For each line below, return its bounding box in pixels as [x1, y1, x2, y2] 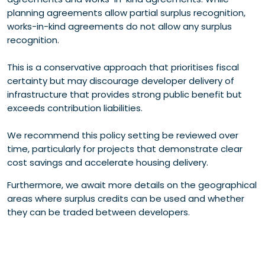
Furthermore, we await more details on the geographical [7, 179, 257, 192]
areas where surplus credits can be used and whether [7, 192, 244, 205]
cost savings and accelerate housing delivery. [7, 156, 208, 169]
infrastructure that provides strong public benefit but [7, 88, 242, 101]
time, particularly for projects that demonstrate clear [7, 143, 243, 156]
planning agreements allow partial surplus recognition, [7, 7, 245, 20]
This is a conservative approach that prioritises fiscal [7, 61, 239, 74]
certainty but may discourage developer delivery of [7, 75, 234, 88]
